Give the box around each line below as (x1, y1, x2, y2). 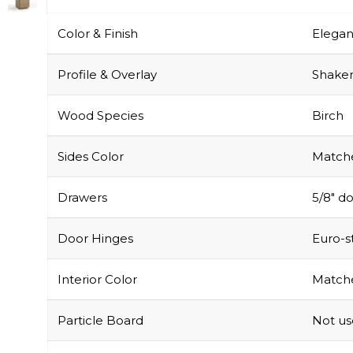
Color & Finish (58, 25, 138, 41)
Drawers (58, 189, 107, 205)
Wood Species (58, 107, 143, 123)
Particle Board (58, 312, 143, 328)
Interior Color (58, 271, 137, 287)
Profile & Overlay (58, 66, 157, 82)
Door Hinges (58, 230, 133, 246)
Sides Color (58, 148, 124, 164)
